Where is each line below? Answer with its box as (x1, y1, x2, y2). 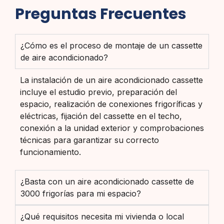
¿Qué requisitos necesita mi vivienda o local (20, 211, 184, 222)
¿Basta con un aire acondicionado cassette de (20, 176, 194, 187)
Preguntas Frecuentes (15, 3, 186, 24)
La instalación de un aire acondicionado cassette (20, 74, 203, 85)
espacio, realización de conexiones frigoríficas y (20, 98, 202, 109)
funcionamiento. (20, 146, 81, 157)
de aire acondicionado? (20, 52, 108, 62)
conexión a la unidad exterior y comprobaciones (20, 122, 204, 133)
